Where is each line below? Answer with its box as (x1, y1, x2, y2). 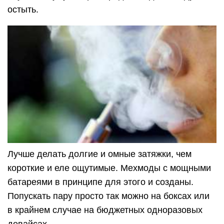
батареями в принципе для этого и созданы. (7, 177, 193, 187)
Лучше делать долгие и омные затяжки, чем (7, 149, 191, 159)
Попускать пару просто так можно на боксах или (7, 191, 209, 201)
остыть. (7, 4, 38, 14)
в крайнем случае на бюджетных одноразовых (7, 205, 202, 215)
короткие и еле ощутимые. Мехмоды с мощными (7, 163, 211, 173)
